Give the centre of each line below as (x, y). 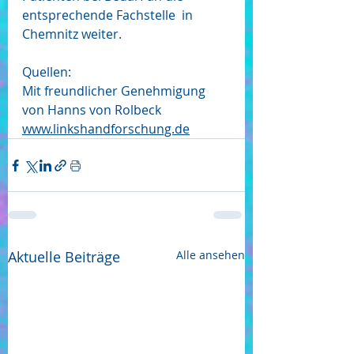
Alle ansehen (211, 255)
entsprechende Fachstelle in (109, 15)
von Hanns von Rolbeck (93, 110)
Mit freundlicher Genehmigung (115, 91)
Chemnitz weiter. (72, 34)
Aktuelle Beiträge (64, 257)
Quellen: (47, 72)
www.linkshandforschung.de (106, 129)
